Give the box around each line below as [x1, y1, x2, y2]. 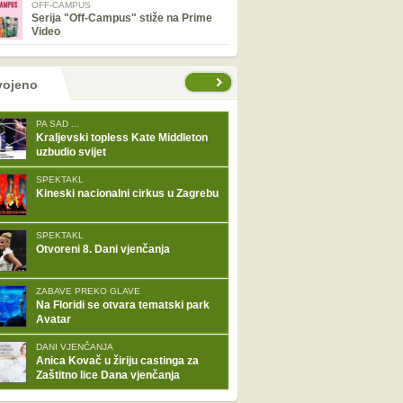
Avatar [36, 313, 71, 326]
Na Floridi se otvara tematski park [36, 299, 210, 311]
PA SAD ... [36, 119, 79, 129]
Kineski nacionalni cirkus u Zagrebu [36, 187, 219, 200]
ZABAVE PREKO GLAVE [36, 286, 140, 296]
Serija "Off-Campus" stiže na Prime [31, 12, 212, 24]
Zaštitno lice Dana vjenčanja [36, 369, 180, 381]
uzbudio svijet [36, 146, 106, 158]
